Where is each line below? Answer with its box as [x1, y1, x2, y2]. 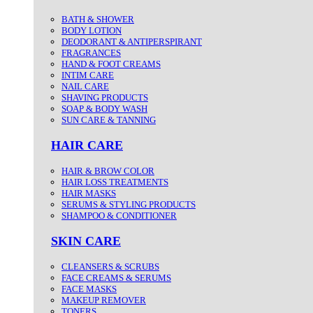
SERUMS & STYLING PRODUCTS [61, 198, 196, 210]
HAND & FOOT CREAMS [61, 58, 161, 69]
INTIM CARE [61, 69, 114, 80]
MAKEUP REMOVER [61, 294, 146, 305]
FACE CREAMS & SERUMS [61, 272, 171, 283]
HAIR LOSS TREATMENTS [61, 176, 168, 187]
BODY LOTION [61, 24, 122, 36]
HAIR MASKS [61, 187, 116, 198]
